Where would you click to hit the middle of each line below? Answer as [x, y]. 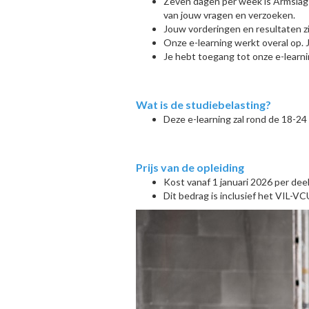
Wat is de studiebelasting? [203, 104]
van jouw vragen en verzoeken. [229, 15]
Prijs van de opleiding [190, 167]
